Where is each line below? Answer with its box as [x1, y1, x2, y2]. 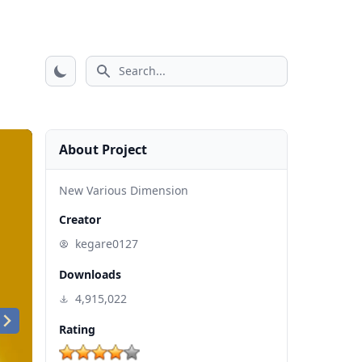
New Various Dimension [59, 183, 188, 198]
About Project [59, 141, 147, 158]
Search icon [95, 70, 166, 89]
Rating [59, 322, 95, 337]
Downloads [59, 267, 121, 282]
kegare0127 [75, 236, 138, 251]
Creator [59, 212, 101, 227]
